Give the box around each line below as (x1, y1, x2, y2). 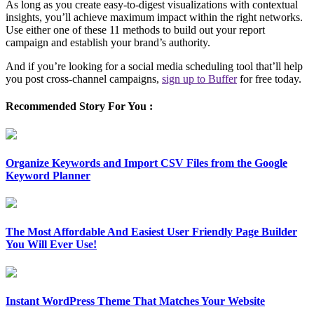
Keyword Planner (6, 169, 90, 182)
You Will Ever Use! (6, 238, 97, 251)
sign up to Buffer (162, 73, 237, 86)
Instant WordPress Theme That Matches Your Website (6, 294, 265, 307)
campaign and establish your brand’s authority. (6, 36, 210, 49)
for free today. (237, 73, 301, 86)
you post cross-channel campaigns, (6, 73, 162, 86)
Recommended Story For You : (6, 100, 153, 113)
